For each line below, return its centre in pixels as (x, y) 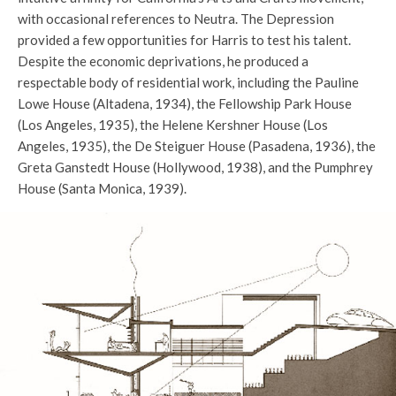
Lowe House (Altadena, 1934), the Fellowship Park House (185, 104)
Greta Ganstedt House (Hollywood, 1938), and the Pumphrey (195, 168)
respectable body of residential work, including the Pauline (188, 83)
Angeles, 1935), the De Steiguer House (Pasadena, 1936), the (197, 146)
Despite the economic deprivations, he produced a (163, 61)
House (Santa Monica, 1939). (102, 189)
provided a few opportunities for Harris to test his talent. (184, 40)
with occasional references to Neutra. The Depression (176, 19)
